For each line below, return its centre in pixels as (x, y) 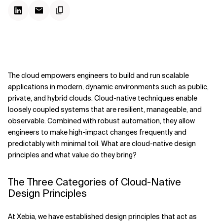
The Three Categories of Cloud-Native (94, 182)
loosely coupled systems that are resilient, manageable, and (105, 110)
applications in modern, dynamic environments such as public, (108, 87)
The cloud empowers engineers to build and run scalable (98, 75)
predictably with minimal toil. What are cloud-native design (102, 144)
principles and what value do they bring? (72, 155)
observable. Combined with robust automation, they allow (101, 121)
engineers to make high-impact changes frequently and (97, 132)
